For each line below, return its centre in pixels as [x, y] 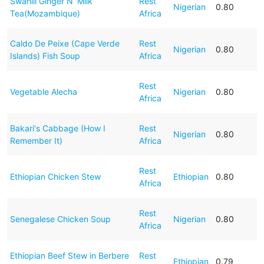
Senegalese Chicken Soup [60, 219]
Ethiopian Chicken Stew [55, 176]
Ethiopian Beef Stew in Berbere [69, 255]
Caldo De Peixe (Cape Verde [65, 43]
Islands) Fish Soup [45, 55]
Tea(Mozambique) [45, 13]
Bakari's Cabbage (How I [57, 128]
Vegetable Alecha [43, 91]
